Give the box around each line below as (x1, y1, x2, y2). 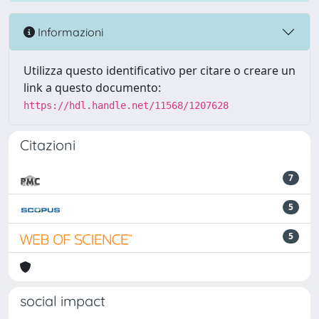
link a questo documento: (23, 80, 161, 95)
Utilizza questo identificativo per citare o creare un (23, 63, 296, 78)
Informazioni (35, 24, 103, 39)
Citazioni (20, 136, 75, 154)
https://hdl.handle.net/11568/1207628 (23, 100, 229, 111)
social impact (20, 292, 105, 310)
